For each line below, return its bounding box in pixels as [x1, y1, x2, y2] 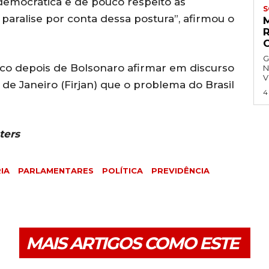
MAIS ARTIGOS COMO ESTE [25, 232, 238, 253]
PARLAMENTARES [18, 165, 94, 175]
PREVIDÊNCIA [151, 165, 210, 175]
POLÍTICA [102, 165, 143, 175]
